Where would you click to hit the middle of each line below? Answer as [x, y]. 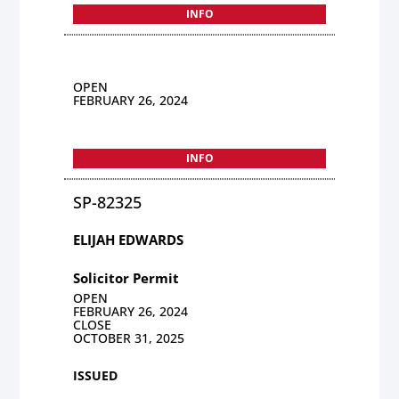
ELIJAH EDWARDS [129, 239]
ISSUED [96, 375]
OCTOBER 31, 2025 [129, 338]
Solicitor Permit [126, 277]
